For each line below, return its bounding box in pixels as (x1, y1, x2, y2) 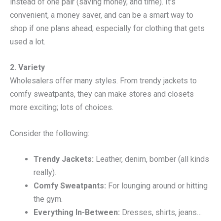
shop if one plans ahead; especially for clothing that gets (10, 23, 205, 33)
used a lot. (10, 37, 45, 46)
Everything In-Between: (34, 208, 120, 218)
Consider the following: (10, 128, 89, 138)
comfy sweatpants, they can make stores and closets (10, 89, 194, 99)
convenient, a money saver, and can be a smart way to (10, 10, 193, 20)
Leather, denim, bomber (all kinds (94, 154, 209, 164)
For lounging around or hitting (106, 181, 208, 191)
